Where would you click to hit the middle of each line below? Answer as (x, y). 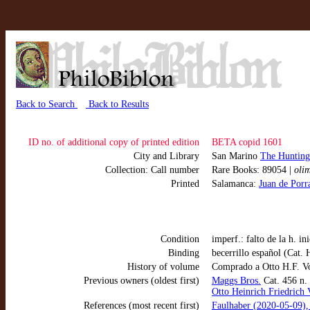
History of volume (163, 267)
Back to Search (47, 104)
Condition (180, 239)
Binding (184, 253)
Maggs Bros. (236, 281)
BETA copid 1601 (247, 142)
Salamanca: (235, 184)
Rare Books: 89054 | (253, 170)
